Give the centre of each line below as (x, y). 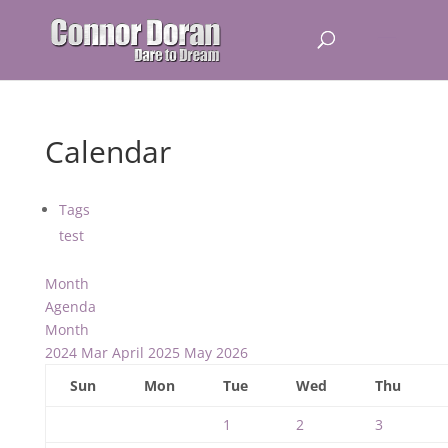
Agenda (70, 306)
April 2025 (145, 352)
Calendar (107, 151)
